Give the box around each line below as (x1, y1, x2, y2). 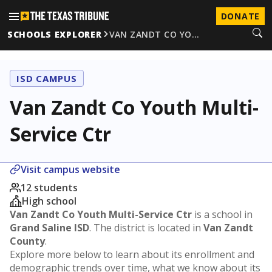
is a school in (192, 208, 253, 221)
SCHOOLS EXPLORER (7, 28, 102, 40)
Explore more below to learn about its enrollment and (10, 248, 254, 261)
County (10, 234, 45, 248)
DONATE (220, 10, 260, 22)
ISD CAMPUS (16, 72, 77, 84)
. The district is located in (89, 221, 203, 234)
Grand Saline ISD (10, 221, 89, 234)
